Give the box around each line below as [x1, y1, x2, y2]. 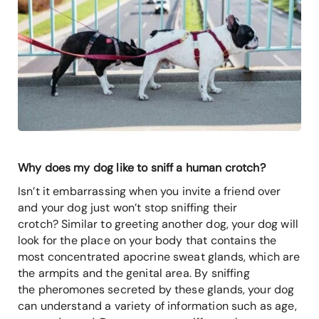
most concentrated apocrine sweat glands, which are [18, 249, 300, 264]
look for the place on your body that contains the [18, 232, 277, 248]
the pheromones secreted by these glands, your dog [18, 281, 295, 297]
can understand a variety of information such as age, [18, 298, 297, 313]
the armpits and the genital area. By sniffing [18, 265, 250, 281]
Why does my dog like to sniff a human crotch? [18, 159, 272, 175]
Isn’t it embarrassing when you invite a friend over [18, 183, 281, 199]
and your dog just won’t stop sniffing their [18, 199, 238, 215]
